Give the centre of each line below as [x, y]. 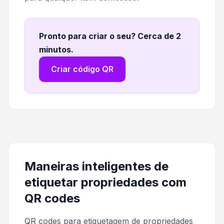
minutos [55, 49]
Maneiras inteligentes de [96, 166]
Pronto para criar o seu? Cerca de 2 [110, 36]
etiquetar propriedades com [105, 182]
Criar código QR [82, 69]
